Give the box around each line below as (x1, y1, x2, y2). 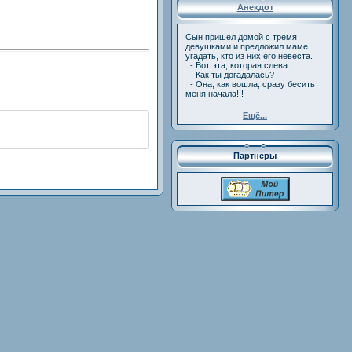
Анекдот (236, 2, 273, 12)
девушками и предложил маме (185, 42, 308, 51)
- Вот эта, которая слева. (185, 60, 290, 70)
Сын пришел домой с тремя (185, 32, 297, 42)
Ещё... (243, 110, 267, 120)
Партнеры (233, 151, 277, 160)
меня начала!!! (185, 89, 244, 98)
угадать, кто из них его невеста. (185, 51, 313, 60)
